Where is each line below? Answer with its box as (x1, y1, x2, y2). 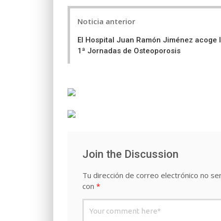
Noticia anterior (77, 16, 135, 27)
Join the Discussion (82, 148, 179, 161)
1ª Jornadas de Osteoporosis (77, 46, 181, 56)
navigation (67, 23, 119, 37)
